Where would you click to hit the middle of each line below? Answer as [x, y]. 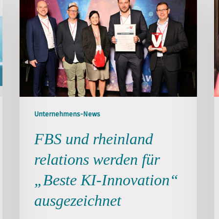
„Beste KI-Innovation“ [107, 180]
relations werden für [97, 159]
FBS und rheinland [94, 139]
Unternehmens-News [67, 114]
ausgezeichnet [78, 200]
